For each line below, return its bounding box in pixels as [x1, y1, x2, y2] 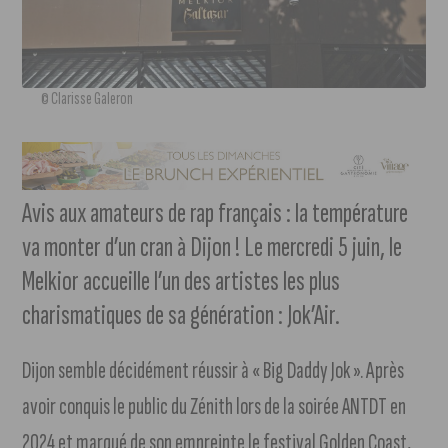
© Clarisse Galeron [41, 87, 134, 109]
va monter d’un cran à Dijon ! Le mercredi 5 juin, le [22, 230, 403, 266]
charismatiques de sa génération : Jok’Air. [22, 298, 341, 334]
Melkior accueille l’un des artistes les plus [22, 264, 341, 300]
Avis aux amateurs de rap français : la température [22, 196, 409, 232]
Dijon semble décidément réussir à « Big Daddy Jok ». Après [22, 356, 405, 386]
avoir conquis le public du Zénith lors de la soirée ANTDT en [22, 392, 407, 422]
